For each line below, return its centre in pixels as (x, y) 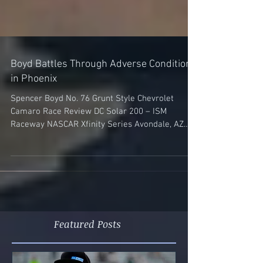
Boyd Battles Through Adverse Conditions (104, 96)
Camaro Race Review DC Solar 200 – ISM (89, 143)
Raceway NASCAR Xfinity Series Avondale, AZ (29, 156)
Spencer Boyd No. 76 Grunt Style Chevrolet (92, 130)
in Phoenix (34, 111)
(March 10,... (33, 169)
